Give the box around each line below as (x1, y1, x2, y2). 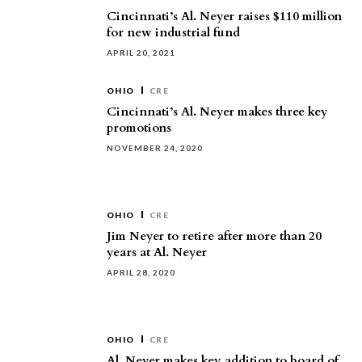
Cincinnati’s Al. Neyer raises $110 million (107, 8, 342, 24)
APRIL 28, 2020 (107, 267, 175, 277)
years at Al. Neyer (107, 244, 207, 260)
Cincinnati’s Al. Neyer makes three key (107, 103, 328, 120)
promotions (107, 120, 171, 136)
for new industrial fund (107, 24, 240, 40)
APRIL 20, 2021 (107, 48, 175, 57)
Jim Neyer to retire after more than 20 (107, 228, 322, 244)
